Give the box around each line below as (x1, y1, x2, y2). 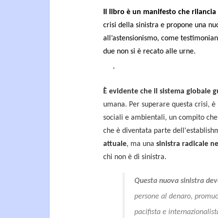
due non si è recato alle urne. (103, 47, 196, 55)
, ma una (127, 140, 156, 148)
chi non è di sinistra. (103, 153, 166, 161)
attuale (103, 140, 127, 148)
